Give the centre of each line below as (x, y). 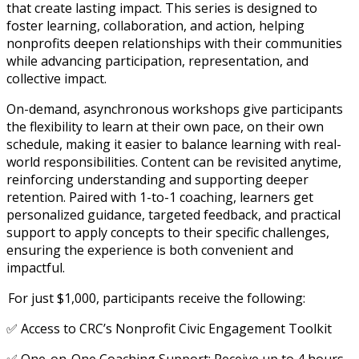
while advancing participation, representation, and (157, 61)
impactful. (36, 268)
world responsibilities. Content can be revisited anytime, (174, 162)
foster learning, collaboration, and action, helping (155, 26)
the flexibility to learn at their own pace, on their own (165, 127)
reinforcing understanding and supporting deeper (157, 180)
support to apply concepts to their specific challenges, (168, 233)
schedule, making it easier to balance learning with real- (174, 145)
